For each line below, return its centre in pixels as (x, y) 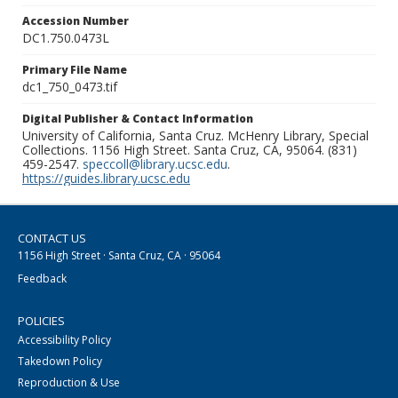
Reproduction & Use (69, 383)
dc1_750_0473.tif (70, 87)
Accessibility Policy (64, 340)
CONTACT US (52, 239)
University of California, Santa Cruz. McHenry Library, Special (195, 136)
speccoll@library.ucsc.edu (155, 164)
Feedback (42, 279)
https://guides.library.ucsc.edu (106, 179)
